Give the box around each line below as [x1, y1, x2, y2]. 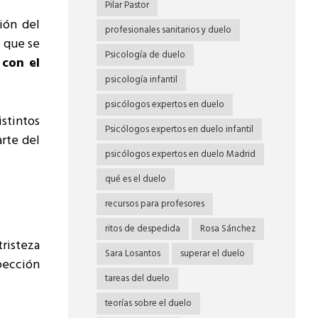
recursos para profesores [105, 197, 204, 212]
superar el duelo [180, 246, 245, 261]
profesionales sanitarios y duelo [105, 23, 231, 38]
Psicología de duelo [105, 48, 185, 62]
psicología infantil [105, 72, 177, 87]
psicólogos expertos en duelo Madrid [105, 147, 256, 162]
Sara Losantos [105, 246, 160, 261]
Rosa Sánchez [200, 221, 256, 236]
